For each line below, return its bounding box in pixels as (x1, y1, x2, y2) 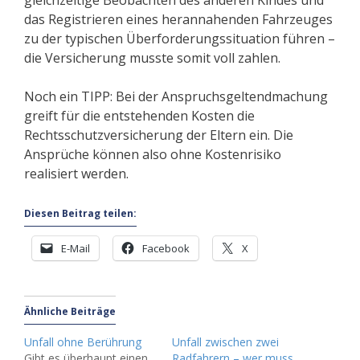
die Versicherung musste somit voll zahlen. (24, 49, 280, 67)
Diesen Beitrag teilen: (24, 207, 137, 221)
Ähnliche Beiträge (24, 305, 116, 319)
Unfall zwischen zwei (172, 334, 279, 350)
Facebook (142, 241, 190, 256)
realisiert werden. (24, 165, 129, 183)
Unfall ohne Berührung (24, 334, 141, 350)
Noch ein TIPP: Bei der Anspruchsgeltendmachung (24, 88, 328, 106)
